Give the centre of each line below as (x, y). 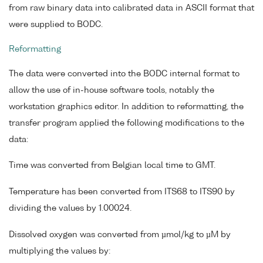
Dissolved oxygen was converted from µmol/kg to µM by (120, 235)
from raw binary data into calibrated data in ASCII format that (131, 9)
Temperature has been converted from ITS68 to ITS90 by (122, 192)
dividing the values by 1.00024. (70, 209)
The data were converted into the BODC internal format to (124, 74)
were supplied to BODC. (56, 25)
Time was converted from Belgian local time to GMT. (112, 166)
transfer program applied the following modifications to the (127, 123)
